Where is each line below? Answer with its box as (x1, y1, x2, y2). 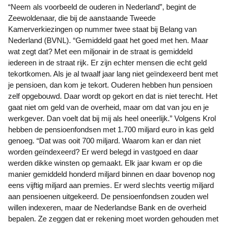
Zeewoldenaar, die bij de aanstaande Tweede (8, 14, 156, 22)
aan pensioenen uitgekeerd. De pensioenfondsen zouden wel (8, 192, 208, 201)
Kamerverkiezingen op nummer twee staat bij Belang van (8, 25, 197, 33)
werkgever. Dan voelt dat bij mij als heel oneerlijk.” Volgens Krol (8, 114, 216, 123)
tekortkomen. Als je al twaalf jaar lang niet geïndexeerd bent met (8, 69, 218, 78)
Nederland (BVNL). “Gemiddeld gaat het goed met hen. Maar (8, 36, 208, 45)
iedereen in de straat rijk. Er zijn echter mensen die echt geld (8, 58, 207, 67)
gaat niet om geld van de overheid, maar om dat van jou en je (8, 103, 209, 111)
